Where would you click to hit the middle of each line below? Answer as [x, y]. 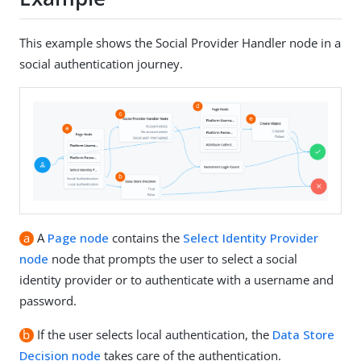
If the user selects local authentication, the [153, 335]
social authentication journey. [101, 63]
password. [48, 301]
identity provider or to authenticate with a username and [176, 280]
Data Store [303, 335]
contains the [145, 238]
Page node [78, 238]
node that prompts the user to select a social [173, 259]
